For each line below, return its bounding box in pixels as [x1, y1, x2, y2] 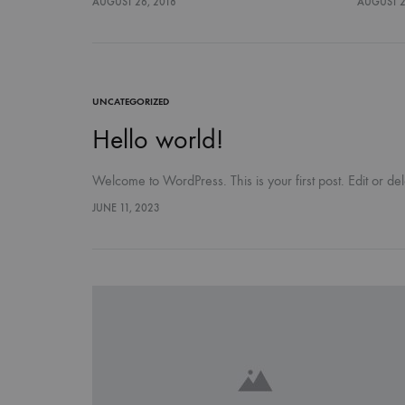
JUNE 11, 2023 [92, 202, 160, 214]
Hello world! [92, 124, 223, 155]
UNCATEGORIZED [92, 96, 169, 108]
